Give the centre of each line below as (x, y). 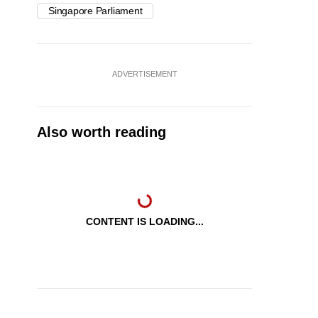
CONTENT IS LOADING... (144, 222)
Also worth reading (102, 132)
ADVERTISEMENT (144, 74)
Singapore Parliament (95, 11)
